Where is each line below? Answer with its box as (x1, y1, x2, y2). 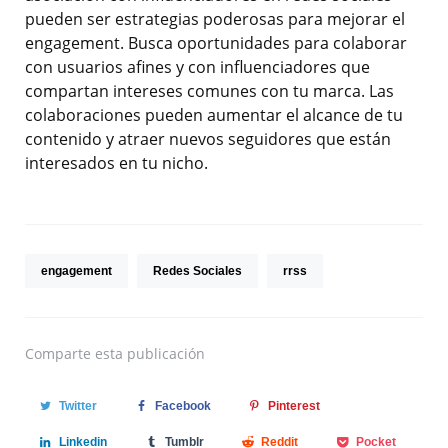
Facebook (154, 399, 211, 414)
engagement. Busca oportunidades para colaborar (25, 32, 407, 55)
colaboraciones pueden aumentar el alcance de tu (25, 104, 403, 127)
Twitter (58, 399, 97, 414)
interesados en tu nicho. (25, 152, 208, 175)
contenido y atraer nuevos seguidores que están (25, 128, 391, 151)
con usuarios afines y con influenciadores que (25, 56, 370, 79)
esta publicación (95, 344, 205, 364)
